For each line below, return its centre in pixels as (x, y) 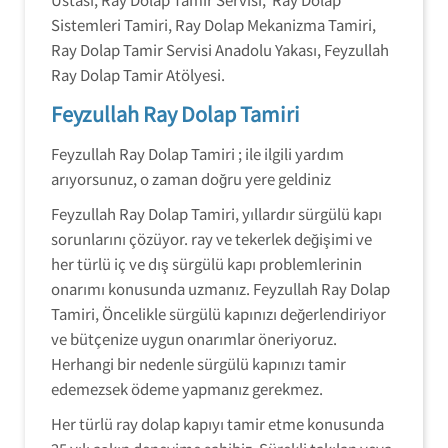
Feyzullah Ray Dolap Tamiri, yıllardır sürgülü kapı (216, 213)
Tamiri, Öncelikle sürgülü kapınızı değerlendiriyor (218, 313)
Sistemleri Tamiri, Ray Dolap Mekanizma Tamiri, (215, 24)
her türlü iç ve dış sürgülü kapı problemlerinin (206, 263)
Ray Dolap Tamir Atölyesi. (138, 74)
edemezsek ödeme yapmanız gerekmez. (187, 388)
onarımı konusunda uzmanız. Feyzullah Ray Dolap (220, 288)
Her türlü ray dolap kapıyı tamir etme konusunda (217, 423)
